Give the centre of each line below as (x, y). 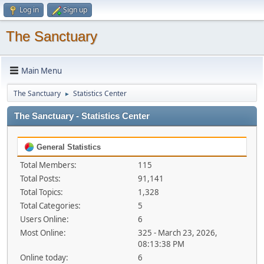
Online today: (44, 258)
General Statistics (67, 147)
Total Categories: (50, 206)
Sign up (75, 10)
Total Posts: (40, 179)
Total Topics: (42, 192)
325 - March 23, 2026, (177, 233)
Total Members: (48, 165)
